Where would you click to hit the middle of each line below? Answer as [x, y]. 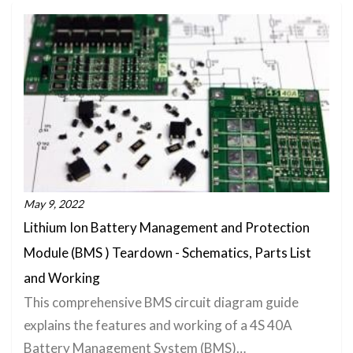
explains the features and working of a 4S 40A [158, 325]
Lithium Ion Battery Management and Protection [167, 227]
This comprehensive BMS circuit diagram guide [161, 302]
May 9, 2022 [54, 204]
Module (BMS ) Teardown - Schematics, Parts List [167, 253]
